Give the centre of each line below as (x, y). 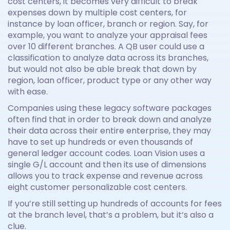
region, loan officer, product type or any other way (110, 81)
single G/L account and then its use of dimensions (107, 165)
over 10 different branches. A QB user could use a (106, 47)
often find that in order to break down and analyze (110, 120)
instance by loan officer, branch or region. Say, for (108, 24)
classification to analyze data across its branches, (108, 58)
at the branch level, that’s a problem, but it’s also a (111, 215)
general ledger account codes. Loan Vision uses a (106, 154)
